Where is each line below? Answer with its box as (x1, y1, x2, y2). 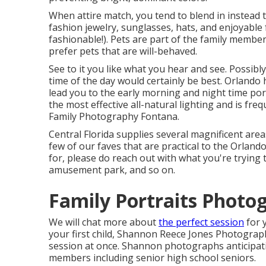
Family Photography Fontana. (49, 110, 179, 123)
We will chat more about (49, 216, 159, 229)
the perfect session (159, 216, 244, 229)
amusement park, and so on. (49, 163, 175, 176)
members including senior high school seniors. (49, 251, 256, 264)
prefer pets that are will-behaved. (49, 45, 197, 58)
